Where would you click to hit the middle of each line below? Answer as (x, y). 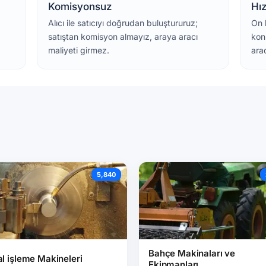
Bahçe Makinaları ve (192, 253)
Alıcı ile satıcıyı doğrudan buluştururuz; (123, 23)
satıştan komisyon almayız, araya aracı (123, 37)
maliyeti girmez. (78, 50)
